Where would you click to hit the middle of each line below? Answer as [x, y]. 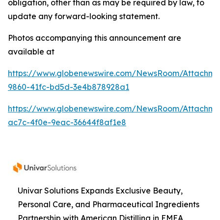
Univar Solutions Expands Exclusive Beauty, [100, 191]
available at [31, 52]
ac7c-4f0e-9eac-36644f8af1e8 [67, 122]
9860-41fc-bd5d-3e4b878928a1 [69, 87]
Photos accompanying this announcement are [95, 38]
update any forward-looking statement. [84, 16]
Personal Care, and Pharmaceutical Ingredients [109, 204]
